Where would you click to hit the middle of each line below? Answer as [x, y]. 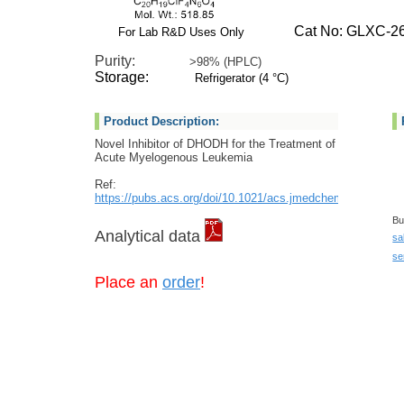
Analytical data [150, 236]
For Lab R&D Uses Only [181, 32]
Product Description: [161, 121]
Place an [129, 282]
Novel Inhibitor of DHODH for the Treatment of [215, 144]
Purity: [142, 61]
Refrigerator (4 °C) [242, 78]
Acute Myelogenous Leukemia [174, 157]
